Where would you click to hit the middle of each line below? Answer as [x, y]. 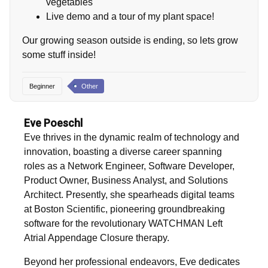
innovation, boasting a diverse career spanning [123, 152]
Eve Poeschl [53, 124]
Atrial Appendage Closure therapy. [97, 238]
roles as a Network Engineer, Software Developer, [129, 166]
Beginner [42, 86]
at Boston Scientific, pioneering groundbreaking [124, 209]
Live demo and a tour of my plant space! [130, 16]
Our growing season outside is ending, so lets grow [130, 40]
